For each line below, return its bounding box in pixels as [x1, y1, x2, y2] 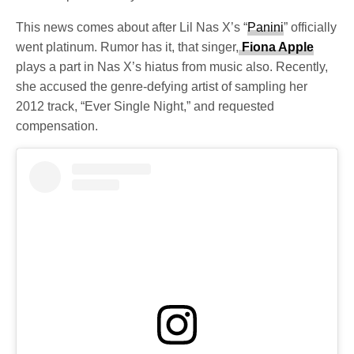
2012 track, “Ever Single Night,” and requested [16, 100, 275, 114]
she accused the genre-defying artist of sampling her [16, 80, 308, 94]
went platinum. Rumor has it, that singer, [16, 40, 239, 55]
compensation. [16, 119, 98, 134]
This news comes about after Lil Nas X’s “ [16, 21, 248, 35]
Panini [247, 21, 284, 35]
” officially [284, 21, 337, 35]
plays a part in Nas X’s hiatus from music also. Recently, [16, 60, 329, 74]
